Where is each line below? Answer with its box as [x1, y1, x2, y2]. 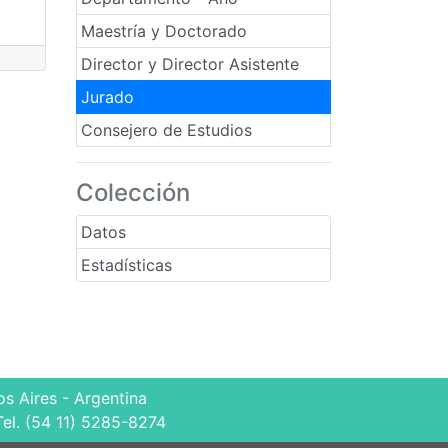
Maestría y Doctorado [81, 21, 247, 41]
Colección [76, 178, 190, 207]
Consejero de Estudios [81, 120, 252, 140]
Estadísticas [81, 255, 172, 275]
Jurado [81, 87, 134, 107]
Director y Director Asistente [81, 54, 299, 74]
